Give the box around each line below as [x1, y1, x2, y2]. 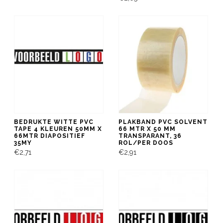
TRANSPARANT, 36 [118, 132, 182, 139]
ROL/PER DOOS [118, 139, 173, 146]
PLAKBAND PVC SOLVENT [118, 118, 208, 125]
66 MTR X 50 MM [118, 125, 176, 132]
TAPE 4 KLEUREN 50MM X [14, 125, 102, 132]
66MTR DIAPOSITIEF [14, 132, 85, 139]
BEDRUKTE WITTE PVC [14, 118, 94, 125]
